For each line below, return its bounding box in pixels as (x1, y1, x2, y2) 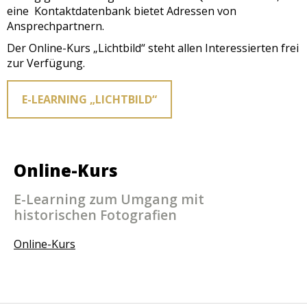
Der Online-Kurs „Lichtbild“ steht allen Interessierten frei (7, 40, 299, 56)
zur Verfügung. (7, 56, 85, 71)
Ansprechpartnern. (7, 19, 104, 34)
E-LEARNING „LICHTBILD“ (22, 92, 157, 107)
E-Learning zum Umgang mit (14, 190, 204, 208)
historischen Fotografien (14, 206, 177, 224)
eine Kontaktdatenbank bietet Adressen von (7, 3, 236, 19)
